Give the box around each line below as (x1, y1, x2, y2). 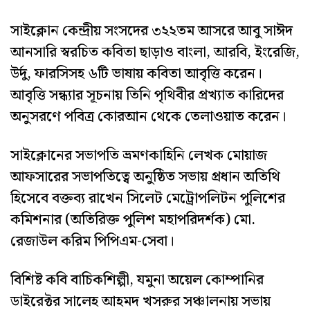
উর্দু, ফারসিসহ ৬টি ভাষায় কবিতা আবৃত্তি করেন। (10, 62, 262, 86)
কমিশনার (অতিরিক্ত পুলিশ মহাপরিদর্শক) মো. (10, 208, 255, 232)
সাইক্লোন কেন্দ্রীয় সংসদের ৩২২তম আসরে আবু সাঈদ (10, 19, 293, 44)
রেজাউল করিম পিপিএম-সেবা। (10, 230, 174, 254)
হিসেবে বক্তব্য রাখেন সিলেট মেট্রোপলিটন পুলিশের (10, 187, 285, 211)
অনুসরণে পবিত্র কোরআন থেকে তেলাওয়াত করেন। (10, 105, 286, 129)
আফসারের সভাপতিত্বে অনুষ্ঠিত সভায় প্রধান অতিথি (10, 165, 280, 190)
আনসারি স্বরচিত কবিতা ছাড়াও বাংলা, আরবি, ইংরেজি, (10, 41, 300, 65)
